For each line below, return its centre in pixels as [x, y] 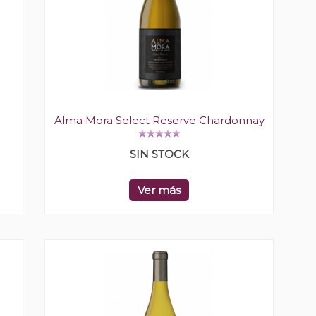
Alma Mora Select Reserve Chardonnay [159, 120]
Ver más [159, 190]
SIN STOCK [159, 154]
